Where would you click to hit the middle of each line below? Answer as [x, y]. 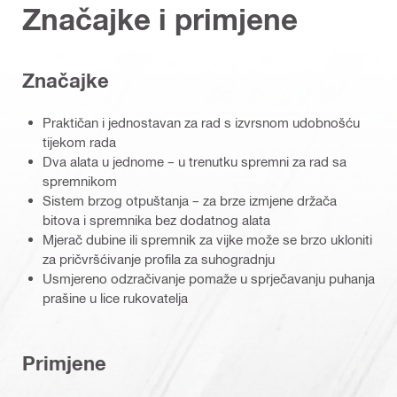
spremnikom [80, 180]
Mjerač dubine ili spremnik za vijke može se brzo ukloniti [207, 239]
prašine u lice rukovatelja [115, 297]
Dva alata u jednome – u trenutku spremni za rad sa [195, 161]
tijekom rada [79, 141]
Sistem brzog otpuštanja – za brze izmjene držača [190, 200]
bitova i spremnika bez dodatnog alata [156, 219]
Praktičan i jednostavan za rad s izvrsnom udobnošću [201, 122]
